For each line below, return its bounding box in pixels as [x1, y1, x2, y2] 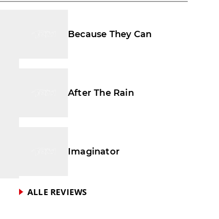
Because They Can [68, 28, 152, 40]
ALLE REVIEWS [27, 186, 87, 198]
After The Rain [68, 87, 134, 98]
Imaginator [68, 146, 120, 157]
